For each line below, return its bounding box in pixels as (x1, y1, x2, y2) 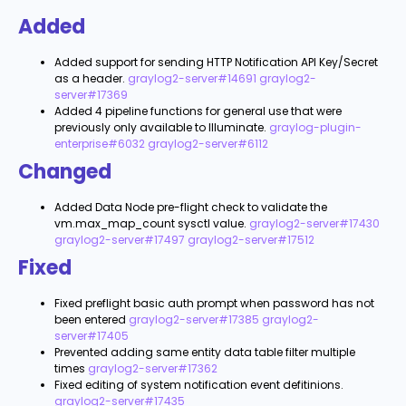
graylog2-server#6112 (148, 136, 268, 152)
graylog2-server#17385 (129, 312, 259, 328)
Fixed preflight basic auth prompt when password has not (54, 295, 374, 312)
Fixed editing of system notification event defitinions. (54, 377, 343, 393)
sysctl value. (175, 216, 246, 232)
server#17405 (54, 328, 129, 344)
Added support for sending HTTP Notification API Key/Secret (54, 54, 378, 71)
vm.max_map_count (54, 216, 175, 232)
